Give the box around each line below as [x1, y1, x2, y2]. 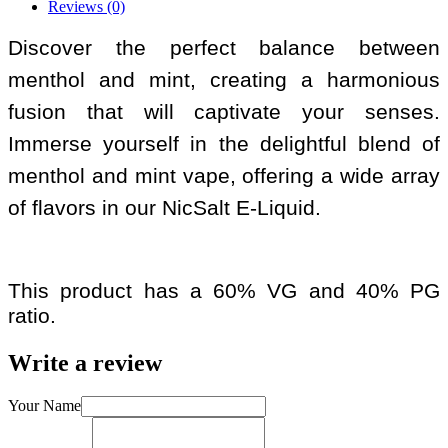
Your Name [8, 397, 81, 415]
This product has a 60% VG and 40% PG [8, 278, 440, 303]
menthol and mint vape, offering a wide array [8, 163, 440, 188]
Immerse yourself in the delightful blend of [8, 131, 440, 156]
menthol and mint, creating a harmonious [8, 67, 440, 92]
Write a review [8, 349, 162, 376]
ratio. [8, 303, 56, 328]
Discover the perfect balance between [8, 35, 440, 60]
